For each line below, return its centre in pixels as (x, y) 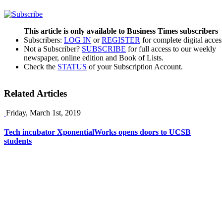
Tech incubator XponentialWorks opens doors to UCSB (97, 132)
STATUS (72, 66)
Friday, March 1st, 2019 (43, 113)
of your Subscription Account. (135, 66)
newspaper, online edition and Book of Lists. (94, 57)
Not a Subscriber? (53, 49)
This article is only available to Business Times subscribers (121, 31)
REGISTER (121, 40)
